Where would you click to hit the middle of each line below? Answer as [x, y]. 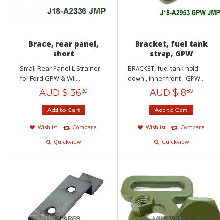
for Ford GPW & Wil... [50, 78]
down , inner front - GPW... [166, 78]
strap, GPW [171, 54]
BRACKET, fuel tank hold [163, 69]
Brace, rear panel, [63, 44]
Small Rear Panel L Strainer [60, 69]
